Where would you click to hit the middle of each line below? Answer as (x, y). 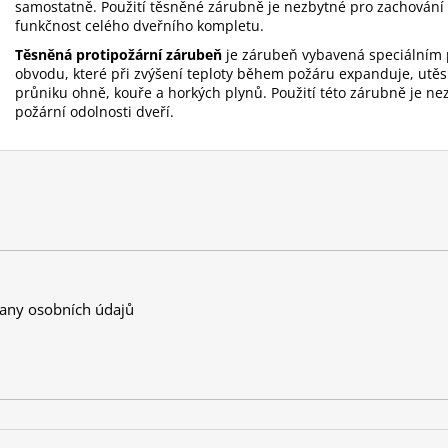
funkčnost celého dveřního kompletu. (139, 25)
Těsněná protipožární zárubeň (118, 54)
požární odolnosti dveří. (94, 111)
